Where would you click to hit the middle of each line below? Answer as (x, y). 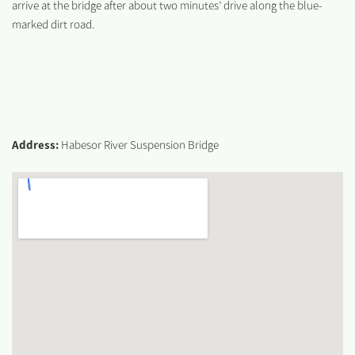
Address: (35, 145)
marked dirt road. (53, 24)
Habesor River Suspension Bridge (139, 145)
